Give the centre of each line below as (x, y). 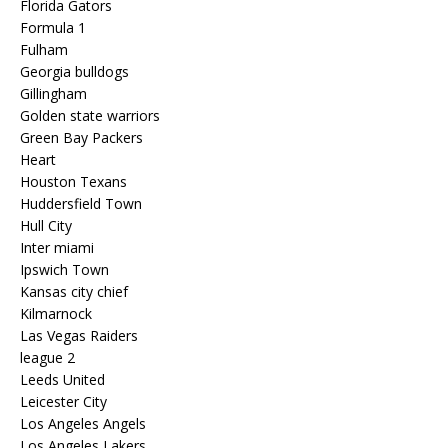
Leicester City (63, 401)
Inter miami (57, 247)
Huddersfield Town (81, 203)
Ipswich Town (64, 269)
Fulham (44, 49)
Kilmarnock (56, 313)
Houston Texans (73, 181)
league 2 (47, 357)
